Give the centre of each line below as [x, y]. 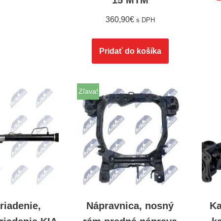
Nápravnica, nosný [130, 206]
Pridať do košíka [130, 51]
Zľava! [88, 92]
